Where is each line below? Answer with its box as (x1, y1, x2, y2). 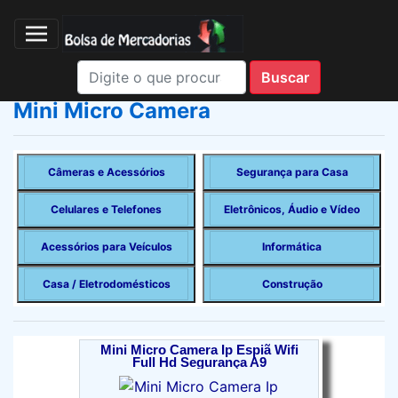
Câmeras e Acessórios (47, 165, 165, 179)
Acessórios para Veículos (40, 240, 172, 253)
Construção (261, 277, 322, 291)
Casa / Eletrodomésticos (42, 277, 171, 291)
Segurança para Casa (235, 165, 348, 179)
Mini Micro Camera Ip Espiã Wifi (99, 343, 298, 357)
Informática (262, 240, 322, 253)
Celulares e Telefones (51, 203, 162, 216)
